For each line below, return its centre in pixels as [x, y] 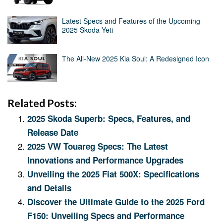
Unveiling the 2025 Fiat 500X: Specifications [113, 174]
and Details [49, 188]
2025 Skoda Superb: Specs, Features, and [109, 119]
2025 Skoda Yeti [87, 30]
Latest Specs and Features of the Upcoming [131, 21]
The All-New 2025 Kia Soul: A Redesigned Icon [136, 59]
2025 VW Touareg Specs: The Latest [98, 146]
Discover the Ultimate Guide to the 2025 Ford [116, 202]
